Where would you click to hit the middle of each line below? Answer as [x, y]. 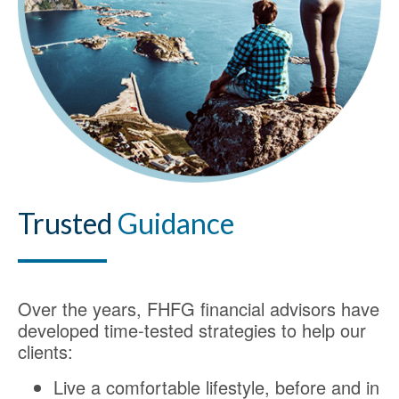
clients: [45, 351]
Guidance [176, 223]
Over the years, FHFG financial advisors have [199, 308]
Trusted [68, 223]
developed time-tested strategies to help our [192, 330]
